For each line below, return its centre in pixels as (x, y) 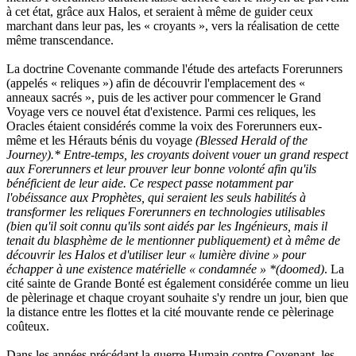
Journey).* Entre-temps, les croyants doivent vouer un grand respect (177, 155)
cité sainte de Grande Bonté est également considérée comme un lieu (178, 284)
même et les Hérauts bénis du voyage (101, 141)
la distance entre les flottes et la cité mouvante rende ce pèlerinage (170, 312)
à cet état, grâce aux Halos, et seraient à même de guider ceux (160, 12)
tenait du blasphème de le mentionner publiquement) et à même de (173, 241)
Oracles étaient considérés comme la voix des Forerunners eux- (164, 126)
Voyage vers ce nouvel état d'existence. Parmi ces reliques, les (161, 112)
